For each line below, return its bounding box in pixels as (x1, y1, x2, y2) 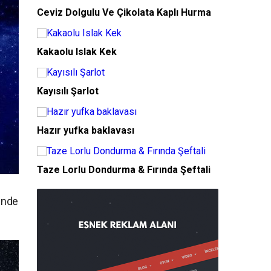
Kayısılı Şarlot (37, 85, 99, 97)
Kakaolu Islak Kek (37, 46, 117, 57)
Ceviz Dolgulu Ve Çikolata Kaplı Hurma (37, 7, 211, 18)
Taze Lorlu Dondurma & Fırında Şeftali (37, 164, 211, 175)
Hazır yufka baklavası (37, 125, 134, 136)
